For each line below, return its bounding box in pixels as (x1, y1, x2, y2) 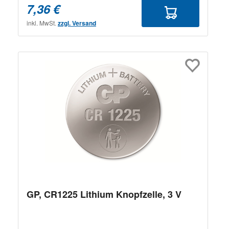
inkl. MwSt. (27, 18, 58, 27)
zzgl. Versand (58, 18, 96, 28)
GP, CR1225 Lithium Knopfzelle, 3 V (27, 187, 181, 201)
